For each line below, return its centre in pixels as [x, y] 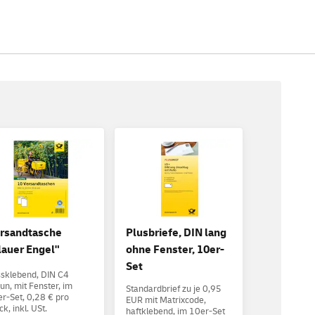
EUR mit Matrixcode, [166, 301]
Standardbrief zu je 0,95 [173, 289]
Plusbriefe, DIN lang [176, 233]
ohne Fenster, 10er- [175, 250]
